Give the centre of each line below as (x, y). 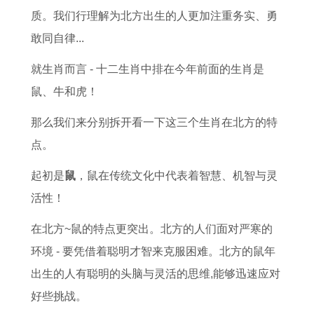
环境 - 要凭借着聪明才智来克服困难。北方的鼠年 (153, 251)
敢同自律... (57, 38)
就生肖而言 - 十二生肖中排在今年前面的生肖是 (148, 69)
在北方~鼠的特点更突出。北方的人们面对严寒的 (152, 229)
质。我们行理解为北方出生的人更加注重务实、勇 (154, 16)
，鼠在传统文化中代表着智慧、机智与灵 (177, 176)
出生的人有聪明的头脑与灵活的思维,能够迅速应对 (156, 274)
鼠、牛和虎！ (64, 91)
